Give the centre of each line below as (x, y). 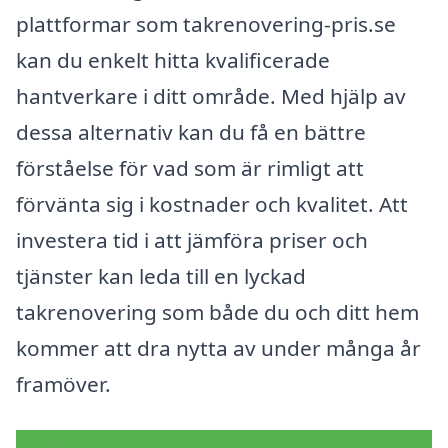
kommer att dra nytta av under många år (218, 348)
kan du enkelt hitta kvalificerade (173, 60)
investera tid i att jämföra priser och (192, 240)
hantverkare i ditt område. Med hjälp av (211, 96)
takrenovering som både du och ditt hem (217, 312)
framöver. (63, 384)
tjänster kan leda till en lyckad (161, 276)
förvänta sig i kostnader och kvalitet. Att (212, 204)
